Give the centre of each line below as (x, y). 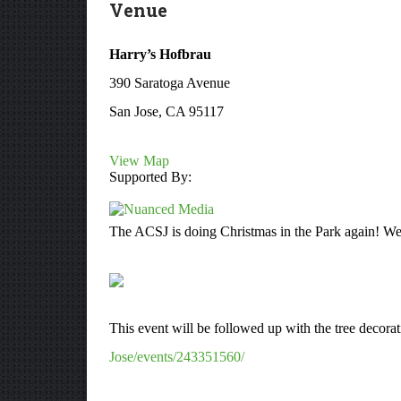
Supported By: (150, 177)
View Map (139, 161)
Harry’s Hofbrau (160, 54)
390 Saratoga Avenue (170, 83)
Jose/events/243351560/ (177, 357)
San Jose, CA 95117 (166, 111)
